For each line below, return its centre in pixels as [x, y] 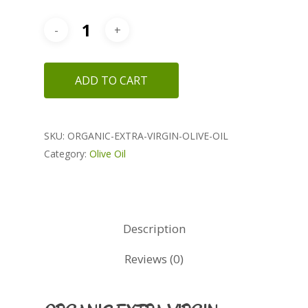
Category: [67, 154]
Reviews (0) [154, 259]
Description [154, 229]
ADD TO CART [111, 80]
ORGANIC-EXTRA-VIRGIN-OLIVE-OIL [148, 136]
